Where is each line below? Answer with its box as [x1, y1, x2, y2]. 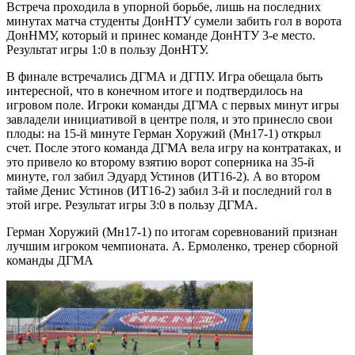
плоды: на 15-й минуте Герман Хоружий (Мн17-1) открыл [6, 126, 321, 140]
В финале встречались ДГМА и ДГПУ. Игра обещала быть [6, 69, 323, 83]
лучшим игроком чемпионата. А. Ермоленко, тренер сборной [6, 239, 338, 253]
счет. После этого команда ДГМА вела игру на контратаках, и [6, 140, 342, 155]
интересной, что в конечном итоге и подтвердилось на [6, 83, 303, 97]
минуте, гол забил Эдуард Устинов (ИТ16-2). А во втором [6, 169, 320, 183]
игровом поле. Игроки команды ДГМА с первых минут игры [6, 97, 339, 112]
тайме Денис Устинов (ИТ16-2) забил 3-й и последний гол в [6, 183, 332, 197]
